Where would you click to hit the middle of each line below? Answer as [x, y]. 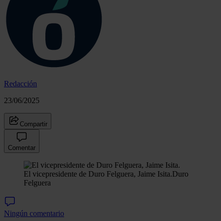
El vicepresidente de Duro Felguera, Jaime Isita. [98, 174]
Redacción [20, 83]
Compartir [34, 124]
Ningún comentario [34, 213]
